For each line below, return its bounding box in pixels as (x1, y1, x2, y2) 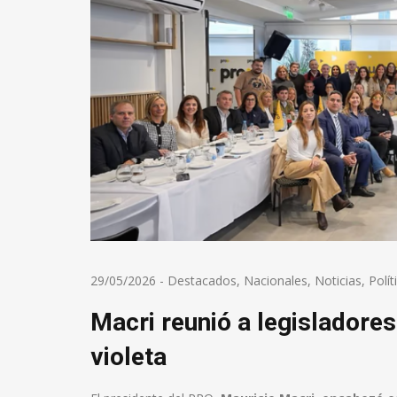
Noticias (315, 271, 362, 289)
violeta (90, 341, 167, 371)
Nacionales (244, 271, 307, 289)
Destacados (167, 271, 237, 289)
